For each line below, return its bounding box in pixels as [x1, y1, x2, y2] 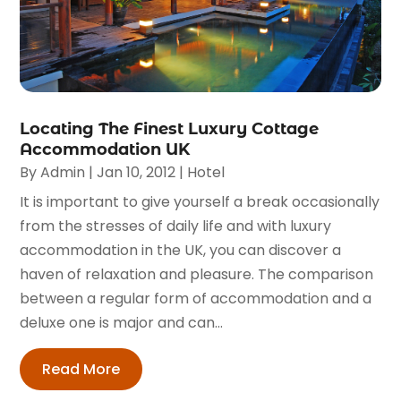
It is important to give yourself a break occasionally [20, 192, 380, 213]
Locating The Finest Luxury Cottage [20, 119, 320, 140]
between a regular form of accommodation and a [20, 288, 372, 310]
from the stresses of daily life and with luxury [20, 216, 332, 237]
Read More [42, 359, 121, 380]
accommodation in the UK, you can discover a [20, 240, 342, 261]
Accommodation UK [20, 140, 191, 160]
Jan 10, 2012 [97, 162, 176, 183]
